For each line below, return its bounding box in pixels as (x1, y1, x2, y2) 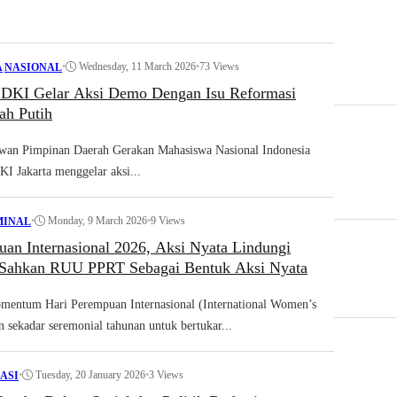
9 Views (151, 214, 186, 228)
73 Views (199, 60, 240, 74)
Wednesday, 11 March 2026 (79, 60, 197, 74)
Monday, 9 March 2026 (48, 214, 148, 228)
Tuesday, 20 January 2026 (35, 369, 146, 382)
